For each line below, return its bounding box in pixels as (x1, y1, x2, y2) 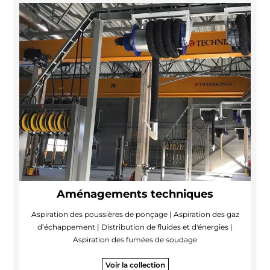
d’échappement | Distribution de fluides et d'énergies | (37, 222, 233, 231)
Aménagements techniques (57, 187, 213, 201)
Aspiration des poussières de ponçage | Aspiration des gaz (31, 209, 239, 219)
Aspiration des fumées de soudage (73, 234, 197, 244)
